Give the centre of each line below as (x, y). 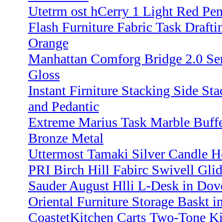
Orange (48, 43)
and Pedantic (63, 107)
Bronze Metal (66, 138)
